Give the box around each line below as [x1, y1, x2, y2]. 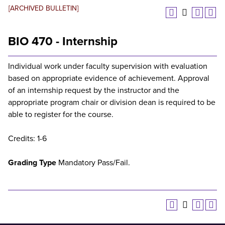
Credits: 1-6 [8, 134, 47, 144]
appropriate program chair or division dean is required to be [8, 97, 215, 107]
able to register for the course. [8, 109, 114, 120]
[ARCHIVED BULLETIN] [9, 4, 78, 13]
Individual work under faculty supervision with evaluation [8, 61, 207, 71]
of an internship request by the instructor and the [8, 85, 179, 95]
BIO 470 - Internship [8, 34, 118, 49]
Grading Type [8, 158, 56, 168]
